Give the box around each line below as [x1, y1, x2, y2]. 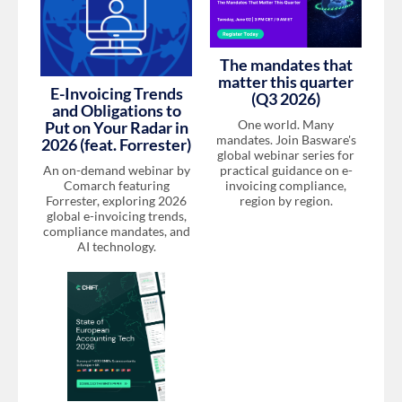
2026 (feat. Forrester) [41, 135, 191, 154]
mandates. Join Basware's [215, 132, 356, 148]
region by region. [239, 193, 333, 209]
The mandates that [219, 56, 353, 75]
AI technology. [76, 238, 156, 254]
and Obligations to [51, 100, 181, 120]
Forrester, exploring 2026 [46, 192, 187, 208]
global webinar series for [217, 147, 354, 163]
